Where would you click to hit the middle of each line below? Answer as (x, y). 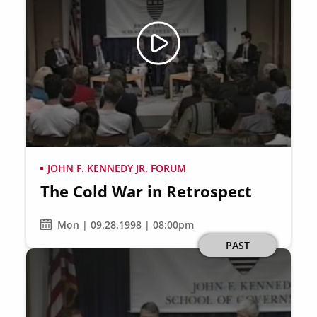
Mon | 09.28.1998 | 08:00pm (126, 224)
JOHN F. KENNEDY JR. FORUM (117, 168)
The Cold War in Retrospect (146, 191)
